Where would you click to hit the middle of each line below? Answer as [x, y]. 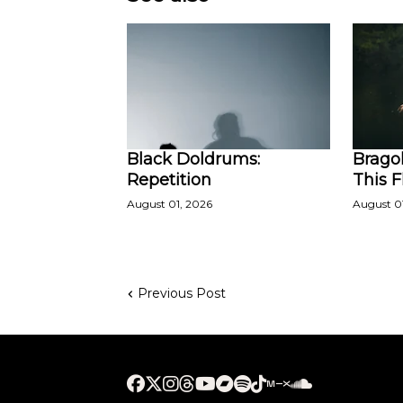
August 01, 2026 [169, 204]
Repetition [169, 180]
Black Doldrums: [193, 159]
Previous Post [181, 293]
